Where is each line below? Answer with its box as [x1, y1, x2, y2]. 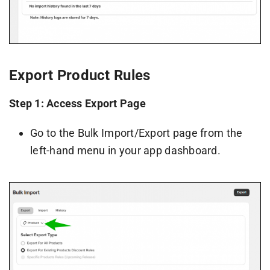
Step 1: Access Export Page [8, 97, 146, 110]
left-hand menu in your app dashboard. [30, 144, 221, 157]
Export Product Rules [8, 67, 151, 84]
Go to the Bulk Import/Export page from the [30, 127, 243, 140]
